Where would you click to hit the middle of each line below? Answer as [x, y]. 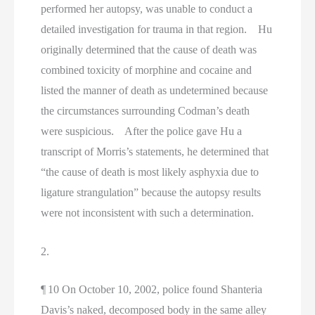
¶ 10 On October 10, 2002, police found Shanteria [152, 290]
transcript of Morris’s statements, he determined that [155, 152]
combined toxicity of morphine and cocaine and [147, 70]
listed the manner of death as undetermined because [155, 91]
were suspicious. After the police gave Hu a [142, 131]
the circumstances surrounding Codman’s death [146, 111]
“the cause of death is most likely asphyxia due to [150, 172]
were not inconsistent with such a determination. [148, 213]
